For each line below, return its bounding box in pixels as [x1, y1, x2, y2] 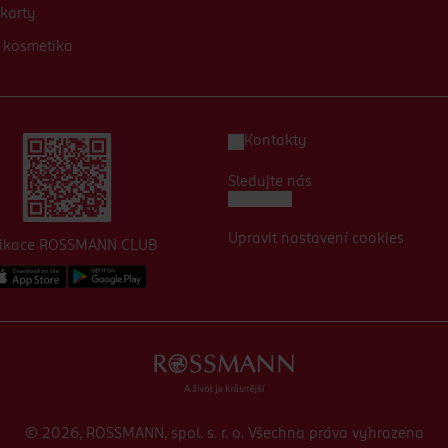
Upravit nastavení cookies [228, 232, 404, 247]
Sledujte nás [228, 175, 312, 190]
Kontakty [244, 134, 307, 149]
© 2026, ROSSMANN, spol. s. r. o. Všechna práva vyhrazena [24, 426, 424, 441]
